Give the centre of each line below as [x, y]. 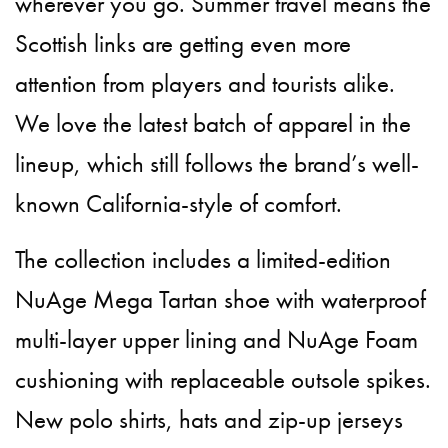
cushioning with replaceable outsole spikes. [223, 380]
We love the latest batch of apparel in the [213, 124]
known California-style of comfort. [179, 204]
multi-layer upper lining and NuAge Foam [217, 340]
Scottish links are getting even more [183, 44]
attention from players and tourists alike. [205, 84]
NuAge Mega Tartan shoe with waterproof [221, 300]
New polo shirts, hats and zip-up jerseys [209, 420]
